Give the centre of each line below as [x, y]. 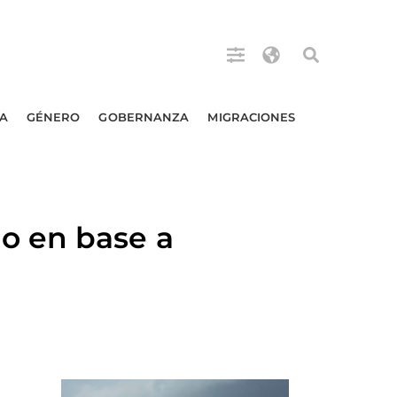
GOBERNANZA [144, 117]
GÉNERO [53, 117]
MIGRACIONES [252, 117]
